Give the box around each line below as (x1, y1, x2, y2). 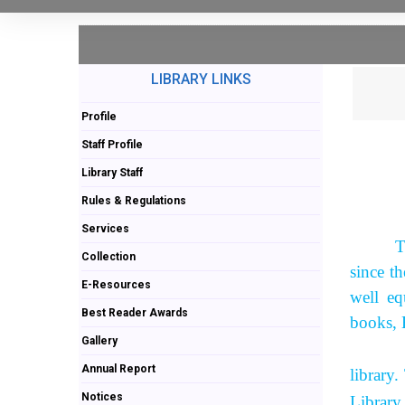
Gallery (80, 334, 118, 347)
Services (80, 221, 129, 235)
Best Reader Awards (80, 306, 188, 319)
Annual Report (80, 362, 155, 375)
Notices (80, 390, 123, 403)
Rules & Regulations (80, 193, 186, 207)
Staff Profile (80, 137, 143, 151)
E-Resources (80, 278, 151, 291)
